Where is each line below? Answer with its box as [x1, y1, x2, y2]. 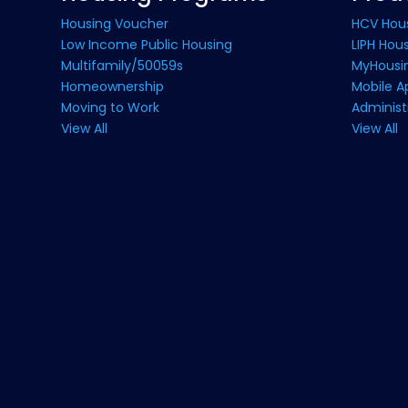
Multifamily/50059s [61, 56, 184, 75]
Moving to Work [61, 97, 160, 117]
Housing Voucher [61, 14, 169, 33]
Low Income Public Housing [61, 35, 233, 54]
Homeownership [61, 76, 165, 96]
